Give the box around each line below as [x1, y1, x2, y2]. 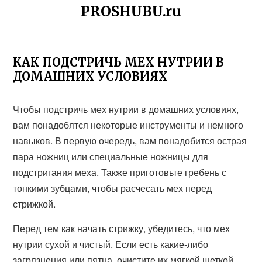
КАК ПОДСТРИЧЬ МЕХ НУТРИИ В [13, 55, 225, 70]
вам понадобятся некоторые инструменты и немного [13, 118, 244, 132]
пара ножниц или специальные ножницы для [13, 150, 209, 163]
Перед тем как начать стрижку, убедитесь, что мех [13, 222, 230, 235]
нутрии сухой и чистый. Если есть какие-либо [13, 237, 209, 251]
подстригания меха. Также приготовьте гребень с [13, 166, 227, 179]
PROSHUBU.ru [81, 2, 181, 20]
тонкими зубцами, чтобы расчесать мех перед [13, 181, 212, 195]
